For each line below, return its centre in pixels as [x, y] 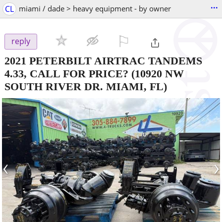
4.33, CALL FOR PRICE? [66, 73]
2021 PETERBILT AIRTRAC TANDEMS [103, 60]
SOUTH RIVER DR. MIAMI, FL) [86, 86]
